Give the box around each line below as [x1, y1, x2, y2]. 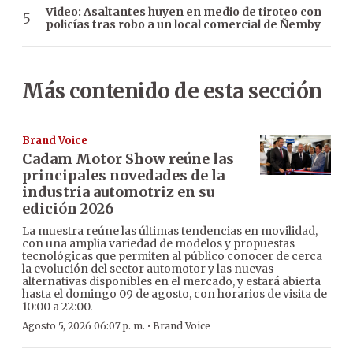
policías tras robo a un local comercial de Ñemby [46, 17, 321, 32]
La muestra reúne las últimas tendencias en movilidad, [22, 224, 318, 239]
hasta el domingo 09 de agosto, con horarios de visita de [22, 287, 327, 302]
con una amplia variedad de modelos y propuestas [22, 236, 295, 251]
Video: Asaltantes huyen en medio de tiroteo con [46, 5, 321, 20]
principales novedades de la [22, 166, 225, 185]
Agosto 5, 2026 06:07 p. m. [22, 320, 145, 333]
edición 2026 [22, 199, 113, 218]
